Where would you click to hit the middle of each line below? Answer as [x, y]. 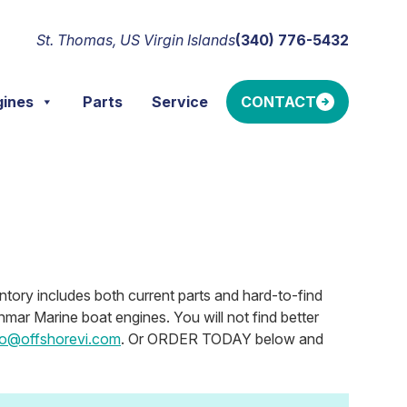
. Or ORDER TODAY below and [222, 339]
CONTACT [278, 102]
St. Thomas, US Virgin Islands [136, 40]
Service [180, 102]
